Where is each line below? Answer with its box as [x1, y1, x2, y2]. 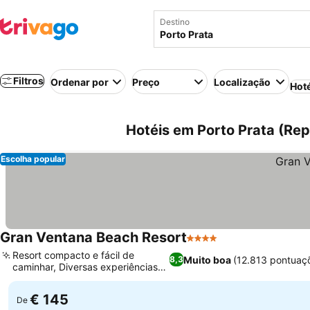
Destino [160, 17, 190, 27]
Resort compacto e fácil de [12, 249, 134, 261]
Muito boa [183, 253, 232, 266]
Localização [214, 75, 271, 88]
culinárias [12, 273, 55, 284]
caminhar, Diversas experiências [12, 261, 158, 273]
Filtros [13, 75, 44, 86]
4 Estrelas [186, 238, 238, 252]
